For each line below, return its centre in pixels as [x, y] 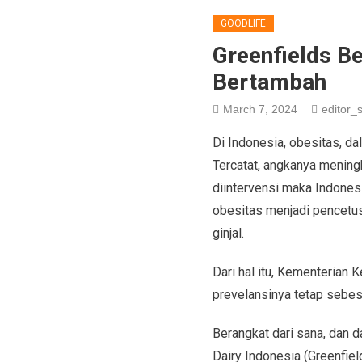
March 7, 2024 [260, 109]
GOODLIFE [243, 23]
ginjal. [228, 233]
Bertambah [269, 82]
